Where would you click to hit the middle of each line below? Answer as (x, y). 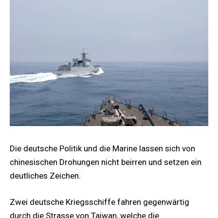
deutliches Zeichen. (45, 175)
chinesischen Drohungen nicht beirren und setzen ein (106, 162)
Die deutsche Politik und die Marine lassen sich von (102, 148)
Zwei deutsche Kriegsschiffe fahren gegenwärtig (100, 202)
